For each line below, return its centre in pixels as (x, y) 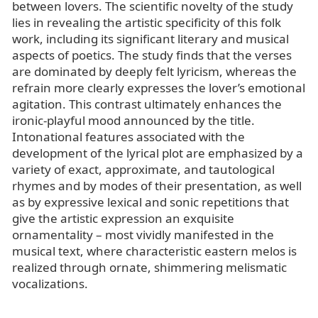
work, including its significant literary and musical (150, 38)
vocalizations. (50, 283)
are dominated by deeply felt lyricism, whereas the (154, 71)
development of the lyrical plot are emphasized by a (158, 153)
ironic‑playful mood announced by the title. (133, 120)
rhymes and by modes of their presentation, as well (157, 185)
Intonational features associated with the (128, 136)
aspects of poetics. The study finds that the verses (152, 55)
